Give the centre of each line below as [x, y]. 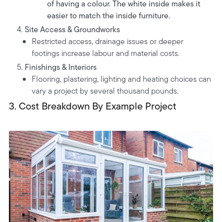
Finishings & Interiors [60, 67]
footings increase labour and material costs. [106, 53]
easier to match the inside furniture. [108, 15]
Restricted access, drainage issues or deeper [108, 41]
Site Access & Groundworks [72, 29]
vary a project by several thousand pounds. [105, 91]
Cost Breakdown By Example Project [97, 106]
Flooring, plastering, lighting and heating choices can [122, 79]
